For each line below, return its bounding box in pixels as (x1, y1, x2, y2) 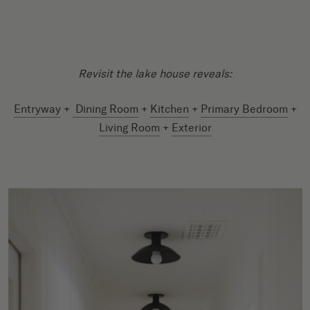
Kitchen (149, 102, 189, 116)
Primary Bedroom (200, 102, 288, 116)
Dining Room (72, 102, 138, 116)
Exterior (171, 120, 212, 134)
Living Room (98, 120, 160, 134)
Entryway (13, 102, 61, 116)
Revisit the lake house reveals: (78, 66, 232, 80)
